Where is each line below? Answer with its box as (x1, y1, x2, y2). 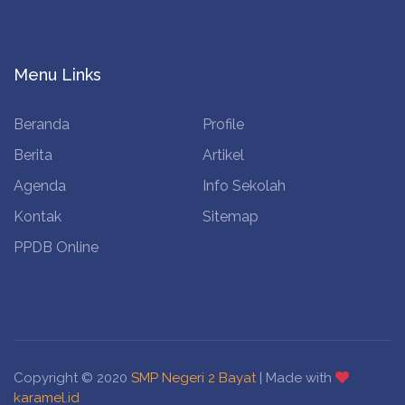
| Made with (256, 370, 335, 386)
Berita (14, 146, 52, 164)
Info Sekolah (202, 177, 286, 194)
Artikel (202, 146, 244, 164)
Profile (202, 116, 244, 133)
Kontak (14, 208, 61, 225)
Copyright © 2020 (14, 370, 131, 386)
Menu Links (14, 65, 101, 84)
